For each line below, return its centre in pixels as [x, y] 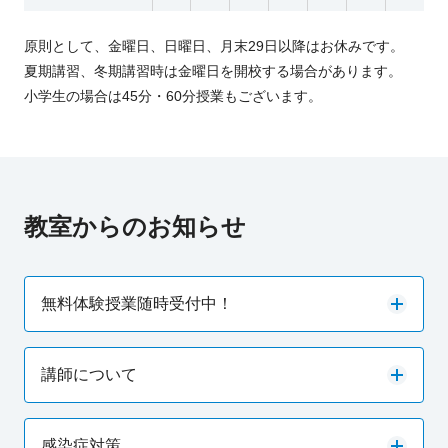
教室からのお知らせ [134, 227]
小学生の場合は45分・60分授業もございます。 [172, 96]
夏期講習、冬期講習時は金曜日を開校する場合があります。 [212, 71]
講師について [88, 375]
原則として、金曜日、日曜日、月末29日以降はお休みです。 [213, 46]
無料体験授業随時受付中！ [136, 304]
